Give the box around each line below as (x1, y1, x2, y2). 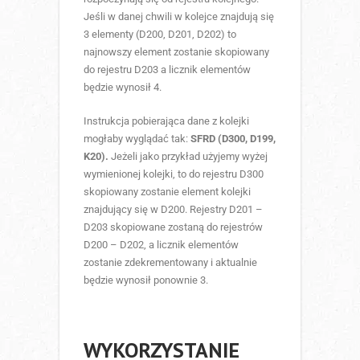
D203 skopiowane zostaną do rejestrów (84, 220, 263, 233)
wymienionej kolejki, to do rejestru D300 (84, 167, 264, 180)
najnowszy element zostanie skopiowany (84, 45, 269, 58)
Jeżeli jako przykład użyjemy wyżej (108, 149, 268, 162)
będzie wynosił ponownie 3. (84, 273, 208, 286)
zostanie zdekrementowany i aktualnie (84, 256, 257, 268)
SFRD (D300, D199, (190, 132, 276, 145)
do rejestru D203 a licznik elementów (84, 63, 251, 76)
